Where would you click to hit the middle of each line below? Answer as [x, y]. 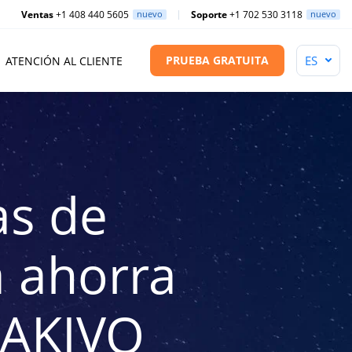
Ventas [37, 14]
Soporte [209, 14]
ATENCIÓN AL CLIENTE [64, 61]
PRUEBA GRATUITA [217, 60]
